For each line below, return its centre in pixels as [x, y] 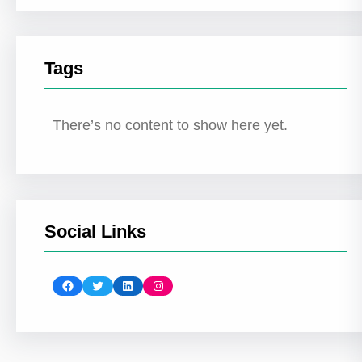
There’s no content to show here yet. [170, 125]
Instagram [156, 284]
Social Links [95, 232]
